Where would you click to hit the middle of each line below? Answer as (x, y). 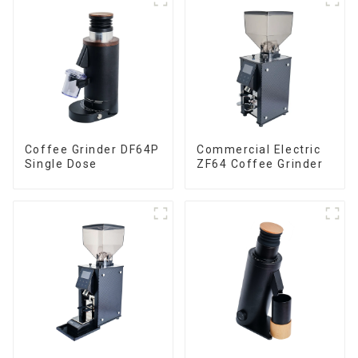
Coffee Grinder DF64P (92, 149)
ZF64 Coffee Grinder (260, 163)
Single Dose (61, 163)
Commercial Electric (259, 149)
